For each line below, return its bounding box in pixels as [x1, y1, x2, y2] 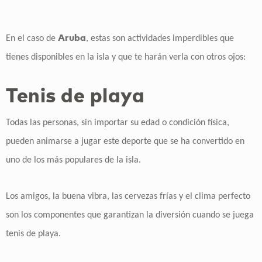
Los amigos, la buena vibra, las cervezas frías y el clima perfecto [6, 191, 250, 201]
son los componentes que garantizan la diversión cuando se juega [6, 210, 254, 220]
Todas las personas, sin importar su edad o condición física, [6, 118, 229, 127]
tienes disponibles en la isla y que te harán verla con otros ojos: [6, 52, 246, 62]
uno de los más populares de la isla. [6, 155, 141, 165]
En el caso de [6, 33, 58, 43]
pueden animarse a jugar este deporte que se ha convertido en [6, 136, 244, 146]
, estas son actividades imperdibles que [86, 33, 234, 43]
